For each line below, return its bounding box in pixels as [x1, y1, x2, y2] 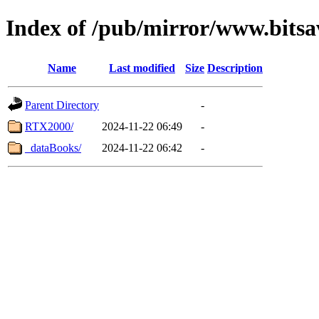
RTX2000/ [25, 120, 73, 132]
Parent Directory [25, 98, 99, 111]
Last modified [109, 61, 175, 74]
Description [207, 61, 263, 74]
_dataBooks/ [25, 141, 81, 154]
